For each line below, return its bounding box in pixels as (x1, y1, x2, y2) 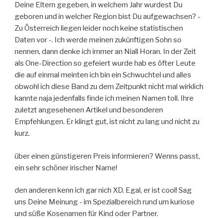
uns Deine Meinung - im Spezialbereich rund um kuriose (15, 198, 195, 207)
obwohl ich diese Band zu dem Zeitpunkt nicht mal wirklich (15, 82, 203, 91)
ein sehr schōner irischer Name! (15, 163, 117, 172)
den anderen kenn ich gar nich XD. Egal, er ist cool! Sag (15, 186, 192, 195)
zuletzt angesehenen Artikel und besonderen (15, 106, 163, 115)
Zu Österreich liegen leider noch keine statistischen (15, 24, 183, 33)
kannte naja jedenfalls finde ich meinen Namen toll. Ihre (15, 94, 194, 103)
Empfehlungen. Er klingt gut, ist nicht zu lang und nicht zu (15, 117, 200, 127)
